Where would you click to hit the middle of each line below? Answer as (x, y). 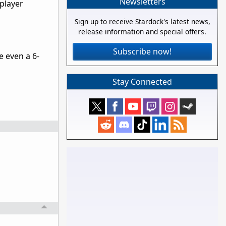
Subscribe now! (142, 52)
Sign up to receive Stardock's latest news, (142, 22)
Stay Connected (142, 82)
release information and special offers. (142, 32)
